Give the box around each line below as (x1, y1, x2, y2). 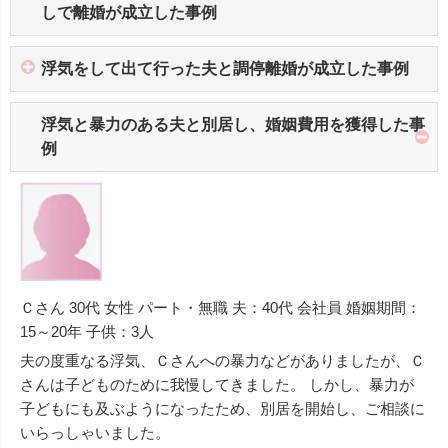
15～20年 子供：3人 (20, 322, 154, 340)
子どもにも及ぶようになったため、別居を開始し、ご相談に (20, 399, 425, 417)
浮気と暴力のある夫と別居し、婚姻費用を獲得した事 (41, 116, 425, 134)
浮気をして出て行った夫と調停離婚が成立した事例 (41, 60, 409, 78)
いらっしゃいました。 (20, 423, 170, 441)
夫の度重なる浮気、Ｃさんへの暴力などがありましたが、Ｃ (20, 351, 425, 369)
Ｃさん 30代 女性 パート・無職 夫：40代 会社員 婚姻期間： (20, 298, 421, 316)
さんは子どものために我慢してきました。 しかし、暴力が (20, 375, 414, 393)
